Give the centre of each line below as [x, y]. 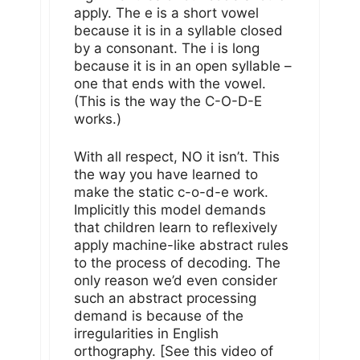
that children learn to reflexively [176, 228]
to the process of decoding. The [177, 263]
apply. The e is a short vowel [166, 12]
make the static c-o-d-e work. [171, 192]
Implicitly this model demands [170, 210]
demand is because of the [159, 316]
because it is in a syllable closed [178, 30]
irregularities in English [146, 334]
